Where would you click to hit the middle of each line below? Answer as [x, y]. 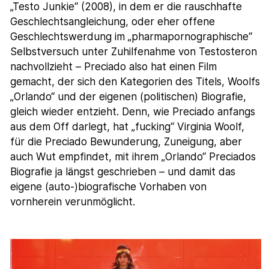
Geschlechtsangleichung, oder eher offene [113, 21]
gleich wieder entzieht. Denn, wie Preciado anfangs [133, 111]
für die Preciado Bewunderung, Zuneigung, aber [126, 141]
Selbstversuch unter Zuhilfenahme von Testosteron [134, 51]
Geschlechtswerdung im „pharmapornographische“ [131, 36]
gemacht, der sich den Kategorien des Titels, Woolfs [135, 81]
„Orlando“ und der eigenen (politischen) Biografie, [128, 96]
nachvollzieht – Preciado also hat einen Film [114, 66]
